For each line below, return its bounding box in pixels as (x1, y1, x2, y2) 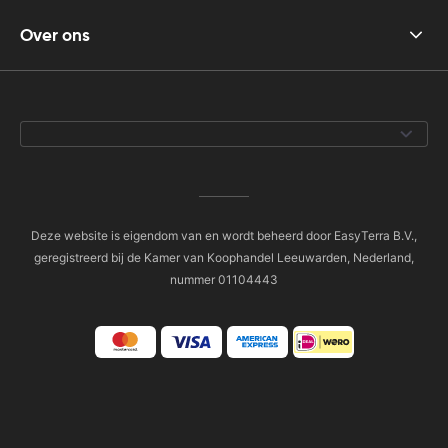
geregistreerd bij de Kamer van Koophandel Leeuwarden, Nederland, (34, 250, 414, 265)
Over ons (20, 23, 90, 46)
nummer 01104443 (170, 272, 278, 287)
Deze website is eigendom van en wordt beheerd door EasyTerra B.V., (31, 228, 417, 243)
